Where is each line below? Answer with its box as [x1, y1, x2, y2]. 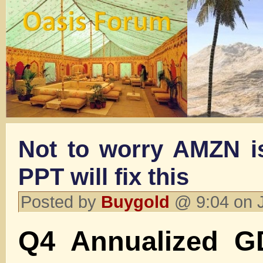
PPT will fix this [18, 163, 189, 190]
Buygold [101, 192, 170, 211]
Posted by [21, 192, 101, 211]
